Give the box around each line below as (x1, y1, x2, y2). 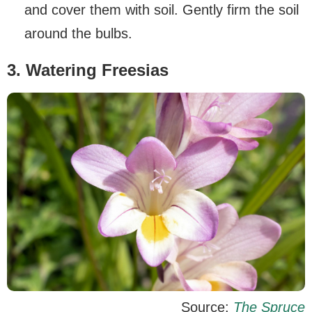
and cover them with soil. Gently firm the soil (24, 1, 299, 17)
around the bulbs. (24, 25, 132, 41)
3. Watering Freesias (7, 60, 169, 79)
